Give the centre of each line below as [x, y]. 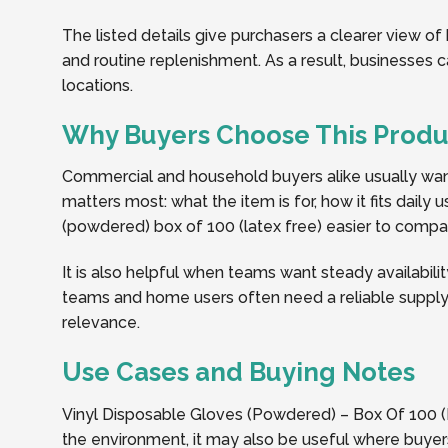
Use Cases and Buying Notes [238, 371]
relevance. [101, 323]
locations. [97, 85]
